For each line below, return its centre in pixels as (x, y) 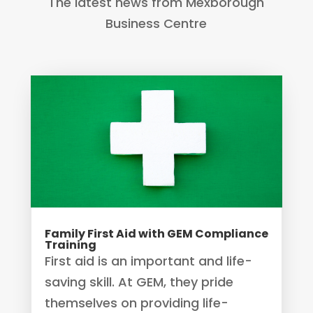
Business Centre (156, 24)
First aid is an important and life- (148, 261)
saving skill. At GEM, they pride (139, 282)
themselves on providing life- (136, 303)
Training (70, 245)
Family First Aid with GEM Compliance (156, 233)
